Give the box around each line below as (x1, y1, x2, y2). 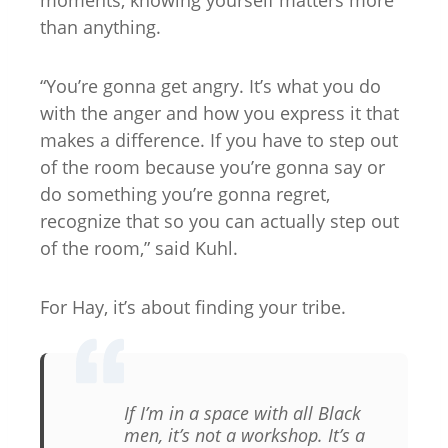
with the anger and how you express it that (40, 101, 399, 126)
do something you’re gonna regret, (40, 182, 330, 207)
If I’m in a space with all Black (124, 401, 361, 425)
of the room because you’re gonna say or (40, 155, 385, 180)
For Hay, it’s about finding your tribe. (40, 295, 346, 320)
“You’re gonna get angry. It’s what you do (40, 74, 381, 99)
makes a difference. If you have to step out (40, 128, 398, 153)
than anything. (40, 15, 161, 40)
